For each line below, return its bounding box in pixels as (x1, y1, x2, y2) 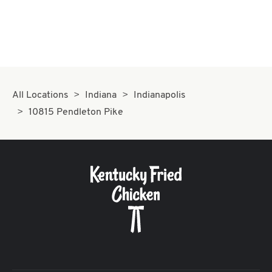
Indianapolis (133, 90, 186, 100)
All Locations (12, 90, 69, 100)
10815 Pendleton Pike (29, 107, 124, 117)
